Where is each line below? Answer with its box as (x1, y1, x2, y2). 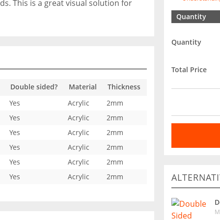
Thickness (108, 82, 140, 91)
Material (69, 82, 97, 91)
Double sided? (10, 82, 57, 91)
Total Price (171, 64, 207, 74)
